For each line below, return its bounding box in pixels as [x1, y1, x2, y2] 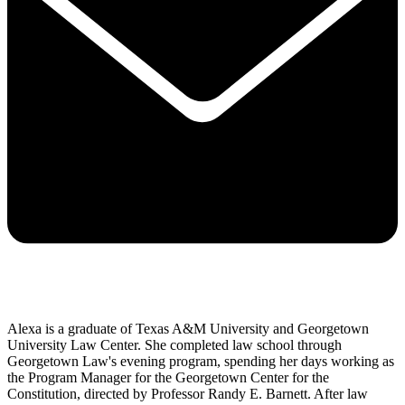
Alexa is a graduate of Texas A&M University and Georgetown [7, 321, 369, 337]
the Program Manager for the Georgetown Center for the [7, 370, 329, 386]
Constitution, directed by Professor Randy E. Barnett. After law [7, 386, 368, 402]
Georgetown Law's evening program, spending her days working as [7, 353, 394, 370]
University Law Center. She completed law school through [7, 337, 342, 353]
